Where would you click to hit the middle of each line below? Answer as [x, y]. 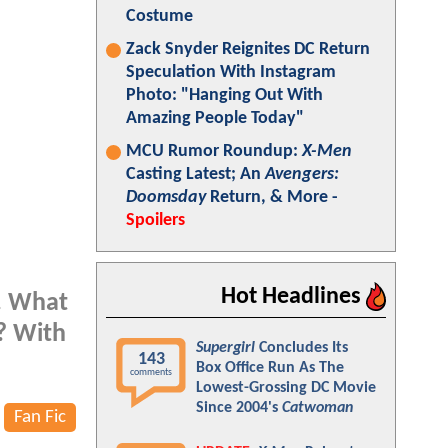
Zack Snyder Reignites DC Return [248, 49]
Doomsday [166, 197]
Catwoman [317, 408]
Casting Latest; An [195, 174]
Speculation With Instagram [231, 72]
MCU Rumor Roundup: [214, 151]
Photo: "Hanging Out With [224, 95]
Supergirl [225, 348]
